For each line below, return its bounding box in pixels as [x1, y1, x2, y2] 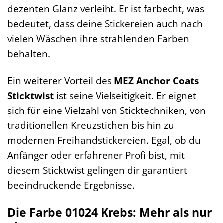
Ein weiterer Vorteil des [7, 74, 114, 88]
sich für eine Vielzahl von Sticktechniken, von [7, 104, 206, 117]
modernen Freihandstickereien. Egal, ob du [7, 133, 201, 147]
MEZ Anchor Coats [114, 74, 199, 88]
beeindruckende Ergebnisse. [7, 178, 135, 192]
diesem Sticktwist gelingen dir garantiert [7, 163, 187, 177]
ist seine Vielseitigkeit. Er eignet [54, 89, 196, 103]
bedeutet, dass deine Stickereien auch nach [7, 16, 203, 30]
